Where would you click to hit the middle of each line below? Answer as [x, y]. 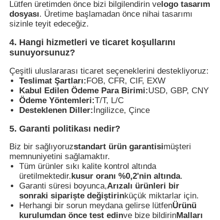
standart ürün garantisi [119, 147]
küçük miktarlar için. [162, 196]
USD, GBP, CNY [179, 90]
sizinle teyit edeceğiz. [49, 24]
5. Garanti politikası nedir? [65, 128]
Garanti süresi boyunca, [63, 186]
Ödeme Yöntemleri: [57, 100]
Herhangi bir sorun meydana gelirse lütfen [96, 206]
